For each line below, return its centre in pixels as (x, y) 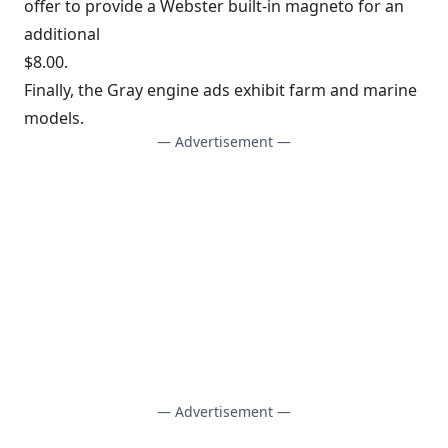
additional (62, 34)
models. (54, 118)
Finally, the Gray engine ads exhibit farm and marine (220, 90)
